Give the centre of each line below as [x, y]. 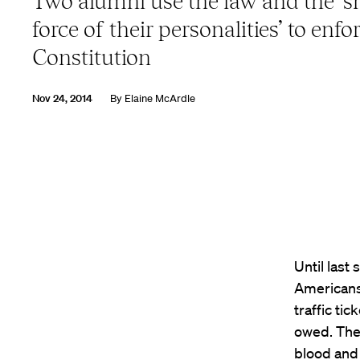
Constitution [92, 57]
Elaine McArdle [160, 98]
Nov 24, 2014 [62, 98]
